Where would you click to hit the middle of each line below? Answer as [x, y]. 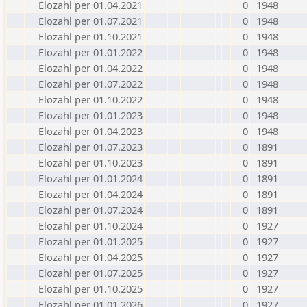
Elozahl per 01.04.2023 [90, 131]
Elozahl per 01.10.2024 [90, 225]
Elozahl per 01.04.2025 [90, 257]
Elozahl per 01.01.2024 [90, 178]
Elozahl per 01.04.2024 [90, 194]
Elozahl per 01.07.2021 [90, 21]
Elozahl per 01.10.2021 [90, 36]
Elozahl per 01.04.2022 [90, 68]
